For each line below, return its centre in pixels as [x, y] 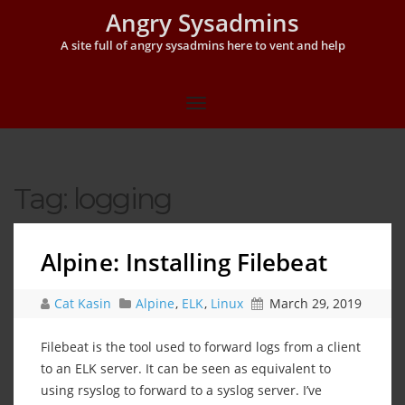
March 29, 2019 [316, 303]
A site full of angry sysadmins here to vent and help [202, 45]
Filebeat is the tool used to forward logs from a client [201, 346]
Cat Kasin [85, 303]
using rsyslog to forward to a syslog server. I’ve [181, 390]
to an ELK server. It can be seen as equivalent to [186, 368]
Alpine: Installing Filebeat [184, 262]
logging [122, 198]
